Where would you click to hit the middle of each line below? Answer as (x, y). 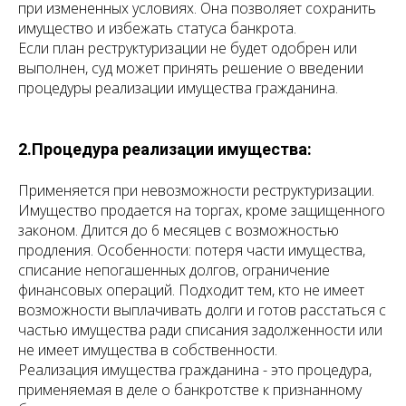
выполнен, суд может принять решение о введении (191, 68)
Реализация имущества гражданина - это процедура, (195, 370)
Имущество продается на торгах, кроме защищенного (202, 211)
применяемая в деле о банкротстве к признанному (190, 390)
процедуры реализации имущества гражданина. (178, 88)
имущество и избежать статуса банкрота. (157, 29)
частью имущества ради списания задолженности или (200, 330)
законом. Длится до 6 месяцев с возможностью (179, 231)
